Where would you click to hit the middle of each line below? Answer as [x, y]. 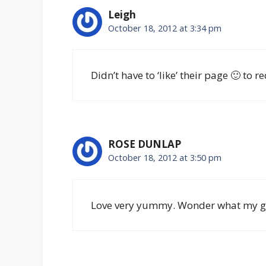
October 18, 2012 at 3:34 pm [165, 28]
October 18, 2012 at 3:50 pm [165, 158]
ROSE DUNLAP [145, 144]
